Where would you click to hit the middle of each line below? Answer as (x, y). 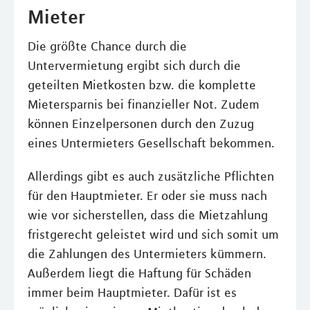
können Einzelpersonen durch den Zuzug (141, 124)
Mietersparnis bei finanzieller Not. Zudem (144, 104)
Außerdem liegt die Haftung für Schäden (139, 273)
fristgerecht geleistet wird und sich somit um (153, 235)
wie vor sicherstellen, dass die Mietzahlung (148, 215)
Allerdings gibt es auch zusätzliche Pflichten (151, 176)
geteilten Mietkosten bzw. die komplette (142, 85)
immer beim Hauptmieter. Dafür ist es (132, 293)
